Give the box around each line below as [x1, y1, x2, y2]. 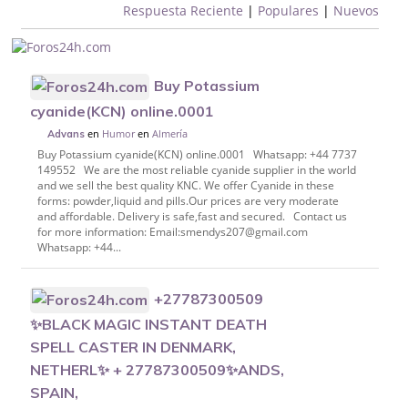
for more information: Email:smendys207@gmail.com [36, 224, 308, 240]
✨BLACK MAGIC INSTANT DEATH [30, 315, 268, 334]
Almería [152, 126, 189, 140]
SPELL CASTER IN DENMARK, [30, 338, 237, 357]
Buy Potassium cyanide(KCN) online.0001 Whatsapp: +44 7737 [36, 147, 357, 163]
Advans [47, 127, 86, 140]
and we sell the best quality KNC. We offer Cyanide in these [36, 178, 334, 194]
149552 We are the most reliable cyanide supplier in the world [36, 162, 356, 178]
